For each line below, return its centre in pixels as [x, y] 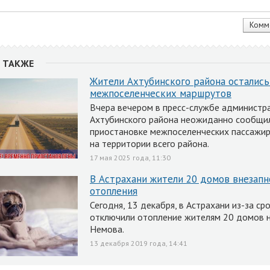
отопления [114, 191]
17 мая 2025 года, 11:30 [130, 157]
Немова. [107, 229]
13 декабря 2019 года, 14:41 [139, 243]
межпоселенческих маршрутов [161, 93]
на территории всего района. [149, 143]
